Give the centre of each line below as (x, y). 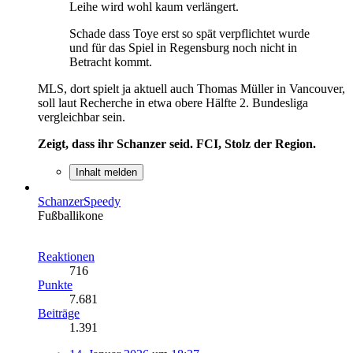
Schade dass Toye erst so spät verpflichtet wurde (190, 33)
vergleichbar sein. (82, 117)
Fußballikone (71, 215)
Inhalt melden (106, 172)
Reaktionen (66, 256)
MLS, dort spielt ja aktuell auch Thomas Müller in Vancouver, (191, 88)
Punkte (55, 284)
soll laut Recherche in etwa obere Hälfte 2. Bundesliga (173, 102)
